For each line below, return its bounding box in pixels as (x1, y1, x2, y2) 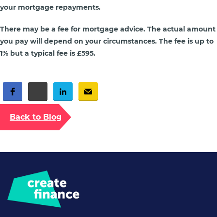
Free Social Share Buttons (3, 105, 57, 110)
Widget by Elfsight (3, 110, 40, 115)
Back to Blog (10, 112, 62, 122)
